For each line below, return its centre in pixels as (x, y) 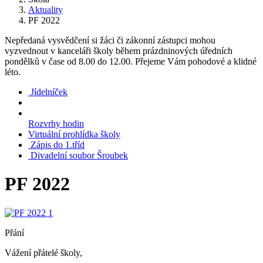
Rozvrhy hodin (56, 124)
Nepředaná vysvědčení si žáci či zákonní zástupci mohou (110, 40)
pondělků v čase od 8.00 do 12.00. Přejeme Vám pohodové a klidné (131, 61)
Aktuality (45, 10)
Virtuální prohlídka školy (74, 134)
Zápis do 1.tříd (58, 145)
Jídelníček (49, 92)
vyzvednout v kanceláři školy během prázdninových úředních (119, 51)
